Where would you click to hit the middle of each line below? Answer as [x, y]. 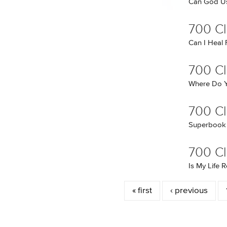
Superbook [207, 125]
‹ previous [189, 191]
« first [142, 191]
